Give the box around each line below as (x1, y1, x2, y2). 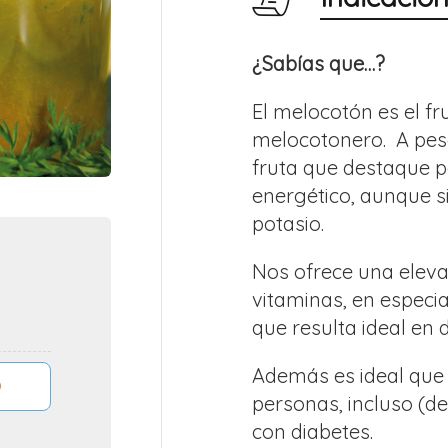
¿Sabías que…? (252, 51, 385, 77)
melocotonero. (252, 127, 386, 153)
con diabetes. (252, 419, 373, 445)
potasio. (252, 211, 324, 237)
